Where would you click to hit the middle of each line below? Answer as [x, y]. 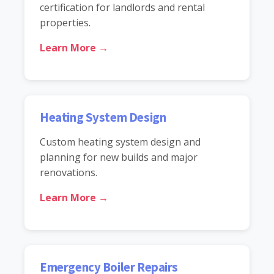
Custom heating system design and [120, 142]
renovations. [68, 172]
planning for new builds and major [119, 157]
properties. [65, 22]
